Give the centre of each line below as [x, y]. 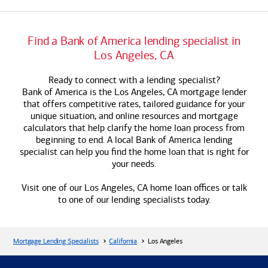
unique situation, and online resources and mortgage [134, 116]
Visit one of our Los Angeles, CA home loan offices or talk [134, 188]
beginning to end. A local [86, 140]
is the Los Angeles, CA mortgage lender [167, 92]
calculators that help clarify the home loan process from [134, 128]
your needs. [134, 164]
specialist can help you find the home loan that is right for [134, 152]
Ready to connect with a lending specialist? [134, 80]
